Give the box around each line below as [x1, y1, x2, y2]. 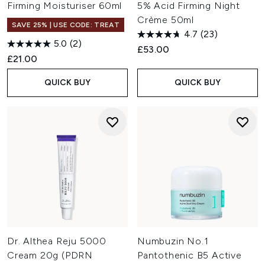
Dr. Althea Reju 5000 [7, 235, 107, 247]
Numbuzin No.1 [137, 235, 209, 247]
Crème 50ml [137, 14, 195, 25]
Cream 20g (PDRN [7, 250, 93, 261]
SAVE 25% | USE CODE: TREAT [12, 21, 119, 29]
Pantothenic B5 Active [137, 250, 242, 261]
